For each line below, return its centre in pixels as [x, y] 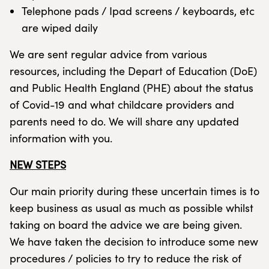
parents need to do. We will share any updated [124, 121]
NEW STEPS [38, 165]
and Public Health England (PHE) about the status [131, 88]
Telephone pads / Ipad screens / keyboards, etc [138, 11]
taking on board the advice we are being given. [126, 225]
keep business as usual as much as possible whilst [131, 208]
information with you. [61, 138]
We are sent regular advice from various [108, 54]
